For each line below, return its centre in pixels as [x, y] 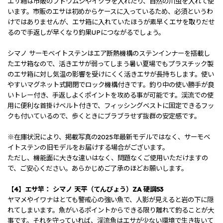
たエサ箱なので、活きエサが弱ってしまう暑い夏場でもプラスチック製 [111, 64]
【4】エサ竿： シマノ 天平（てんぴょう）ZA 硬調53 [85, 189]
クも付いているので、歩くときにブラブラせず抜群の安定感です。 [104, 116]
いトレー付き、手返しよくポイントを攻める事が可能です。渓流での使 [111, 95]
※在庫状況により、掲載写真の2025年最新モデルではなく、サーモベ [109, 137]
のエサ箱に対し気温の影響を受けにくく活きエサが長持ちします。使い [111, 74]
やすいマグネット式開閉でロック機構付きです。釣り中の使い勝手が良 [111, 85]
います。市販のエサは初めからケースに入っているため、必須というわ [110, 12]
